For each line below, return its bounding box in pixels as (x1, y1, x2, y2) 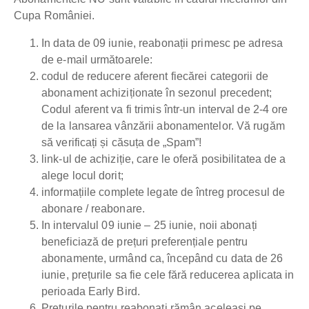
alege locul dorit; (41, 170, 123, 182)
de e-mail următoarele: (41, 54, 153, 66)
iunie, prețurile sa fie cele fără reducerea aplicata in (41, 269, 295, 281)
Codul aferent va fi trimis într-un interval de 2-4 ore (41, 103, 288, 116)
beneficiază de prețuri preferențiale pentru (41, 236, 248, 248)
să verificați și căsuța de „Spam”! (41, 137, 202, 149)
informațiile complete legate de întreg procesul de (41, 186, 286, 199)
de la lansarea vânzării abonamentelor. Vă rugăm (41, 120, 285, 132)
